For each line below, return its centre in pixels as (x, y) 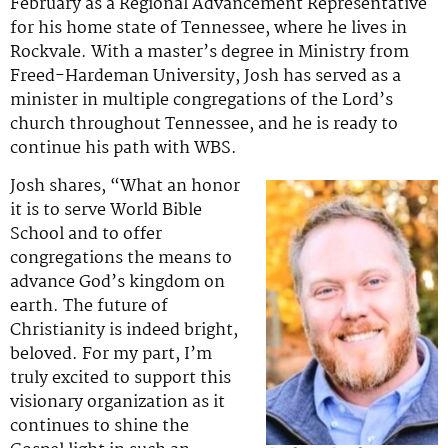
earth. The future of (89, 307)
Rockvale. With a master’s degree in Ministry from (209, 52)
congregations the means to (121, 259)
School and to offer (86, 235)
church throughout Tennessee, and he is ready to (204, 124)
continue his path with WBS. (123, 148)
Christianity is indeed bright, (124, 331)
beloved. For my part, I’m (111, 355)
